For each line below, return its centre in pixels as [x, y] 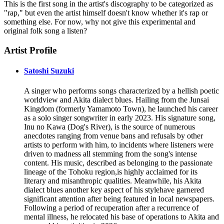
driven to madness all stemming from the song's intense [110, 153]
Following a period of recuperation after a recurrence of [111, 207]
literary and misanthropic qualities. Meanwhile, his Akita [113, 180]
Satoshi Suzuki [49, 71]
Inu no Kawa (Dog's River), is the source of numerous [109, 126]
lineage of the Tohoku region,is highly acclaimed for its [111, 171]
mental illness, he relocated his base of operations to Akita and [121, 216]
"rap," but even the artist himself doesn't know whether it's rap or [106, 13]
